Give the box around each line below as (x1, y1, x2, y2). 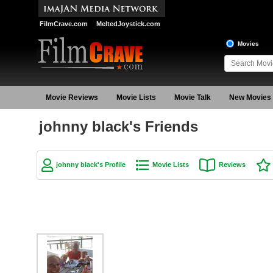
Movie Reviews (45, 93, 98, 102)
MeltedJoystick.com (96, 20, 160, 27)
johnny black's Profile (55, 161, 126, 168)
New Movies (229, 93, 271, 102)
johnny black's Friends (38, 118, 198, 135)
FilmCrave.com (39, 20, 88, 27)
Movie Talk (174, 93, 211, 102)
